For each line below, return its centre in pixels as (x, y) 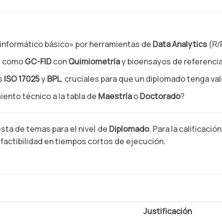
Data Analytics (180, 44)
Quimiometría (94, 61)
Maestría (115, 96)
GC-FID (38, 61)
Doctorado (160, 96)
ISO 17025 (22, 79)
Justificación (167, 211)
